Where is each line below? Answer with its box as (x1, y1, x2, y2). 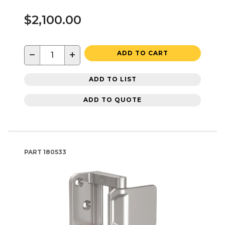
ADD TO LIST (88, 75, 137, 83)
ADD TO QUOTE (83, 96, 142, 104)
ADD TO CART (117, 49, 168, 57)
